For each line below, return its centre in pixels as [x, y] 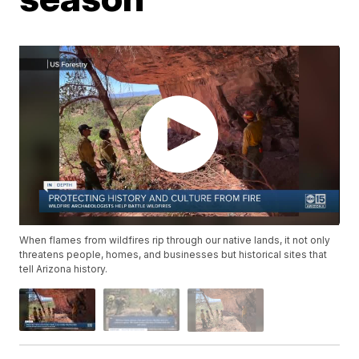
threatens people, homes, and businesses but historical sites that [173, 255]
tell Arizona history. [64, 269]
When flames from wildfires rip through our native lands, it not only [175, 240]
